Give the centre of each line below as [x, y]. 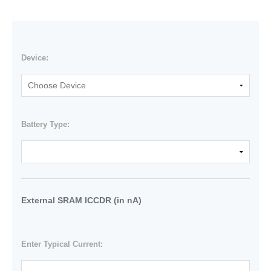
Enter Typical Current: [62, 244]
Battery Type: [45, 125]
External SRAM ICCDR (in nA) [81, 201]
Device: [34, 57]
